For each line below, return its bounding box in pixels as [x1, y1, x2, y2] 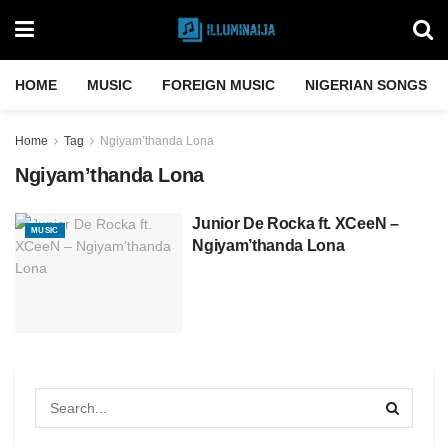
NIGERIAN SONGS [305, 77, 427, 93]
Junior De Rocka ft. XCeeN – [192, 215, 399, 232]
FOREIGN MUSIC [162, 77, 275, 93]
